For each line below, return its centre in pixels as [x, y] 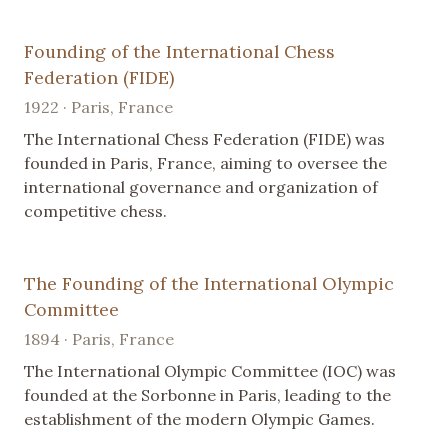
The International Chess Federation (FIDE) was [204, 139]
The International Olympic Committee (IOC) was [210, 371]
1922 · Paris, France [98, 107]
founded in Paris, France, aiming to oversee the [205, 163]
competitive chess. [95, 211]
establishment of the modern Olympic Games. [199, 419]
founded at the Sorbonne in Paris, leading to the [207, 395]
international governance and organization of [201, 187]
